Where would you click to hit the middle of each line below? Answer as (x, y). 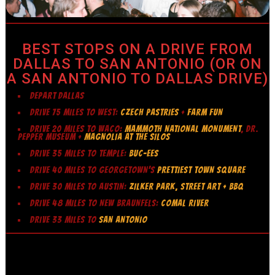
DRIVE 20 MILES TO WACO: (78, 129)
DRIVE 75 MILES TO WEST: (76, 113)
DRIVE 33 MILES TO (65, 220)
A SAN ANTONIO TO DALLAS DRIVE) (137, 79)
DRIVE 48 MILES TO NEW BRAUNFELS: (96, 203)
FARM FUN (205, 113)
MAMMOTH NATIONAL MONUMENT (183, 129)
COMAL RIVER (185, 203)
